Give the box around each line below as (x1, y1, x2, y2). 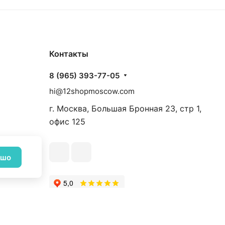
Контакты (49, 48, 88, 59)
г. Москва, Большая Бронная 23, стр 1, (49, 103, 201, 114)
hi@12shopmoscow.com (49, 86, 135, 96)
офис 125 (49, 116, 85, 127)
